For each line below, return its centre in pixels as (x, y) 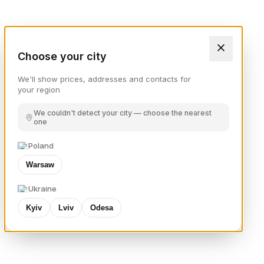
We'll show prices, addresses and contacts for (104, 79)
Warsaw (40, 165)
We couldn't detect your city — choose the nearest (123, 113)
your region (39, 90)
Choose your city (62, 57)
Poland (41, 146)
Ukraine (42, 189)
